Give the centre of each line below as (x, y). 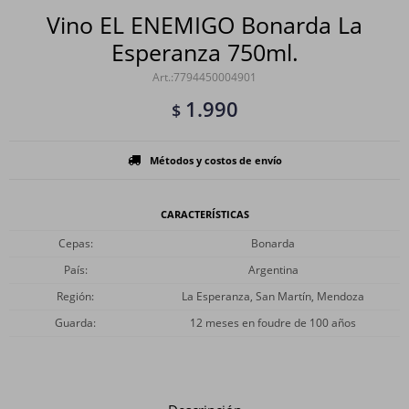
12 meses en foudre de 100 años (273, 323)
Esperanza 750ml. (204, 52)
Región (74, 296)
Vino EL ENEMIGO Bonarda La (204, 25)
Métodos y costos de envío (215, 160)
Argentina (273, 270)
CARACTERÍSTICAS (204, 214)
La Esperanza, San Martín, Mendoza (273, 296)
